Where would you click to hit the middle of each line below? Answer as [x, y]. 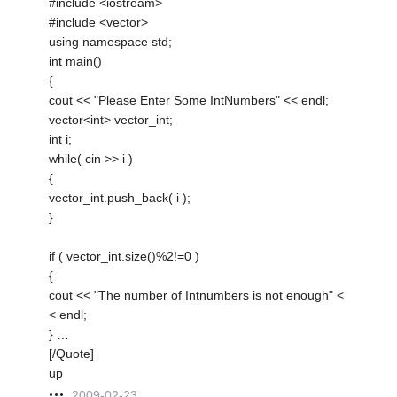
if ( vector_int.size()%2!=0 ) [125, 256]
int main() [76, 61]
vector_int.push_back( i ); [120, 197]
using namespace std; [111, 41]
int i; [61, 139]
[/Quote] [72, 353]
